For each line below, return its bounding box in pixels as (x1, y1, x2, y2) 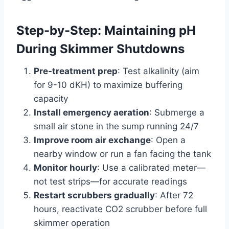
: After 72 (155, 190, 193, 200)
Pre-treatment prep (34, 65, 118, 76)
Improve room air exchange (34, 134, 151, 145)
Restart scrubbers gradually (34, 190, 155, 200)
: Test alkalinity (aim (118, 65, 199, 76)
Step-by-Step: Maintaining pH (16, 22, 196, 38)
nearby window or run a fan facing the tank (34, 148, 211, 159)
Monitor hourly (34, 162, 97, 173)
